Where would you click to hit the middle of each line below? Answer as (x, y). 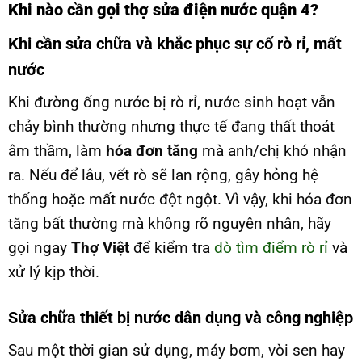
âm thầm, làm (57, 151)
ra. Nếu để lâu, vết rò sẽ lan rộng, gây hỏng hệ (163, 175)
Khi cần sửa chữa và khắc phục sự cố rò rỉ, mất (175, 44)
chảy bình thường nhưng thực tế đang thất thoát (171, 127)
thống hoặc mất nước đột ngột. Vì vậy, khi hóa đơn (180, 200)
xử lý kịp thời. (54, 272)
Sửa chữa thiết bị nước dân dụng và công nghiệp (181, 317)
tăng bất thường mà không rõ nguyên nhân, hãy (170, 224)
